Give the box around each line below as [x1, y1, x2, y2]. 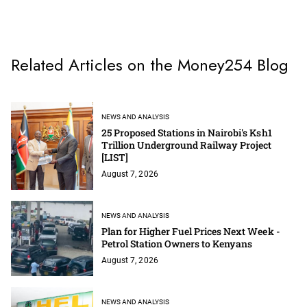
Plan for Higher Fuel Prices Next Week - [101, 224, 280, 238]
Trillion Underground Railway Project [101, 138, 272, 151]
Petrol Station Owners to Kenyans [101, 236, 253, 250]
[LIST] [101, 150, 129, 164]
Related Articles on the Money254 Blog [11, 52, 288, 77]
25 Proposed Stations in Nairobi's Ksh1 [101, 125, 272, 139]
